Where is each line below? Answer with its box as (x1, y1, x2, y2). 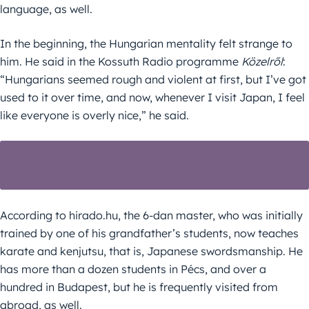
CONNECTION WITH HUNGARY (54, 163, 255, 179)
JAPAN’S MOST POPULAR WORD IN (41, 150, 268, 167)
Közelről (241, 54, 283, 68)
